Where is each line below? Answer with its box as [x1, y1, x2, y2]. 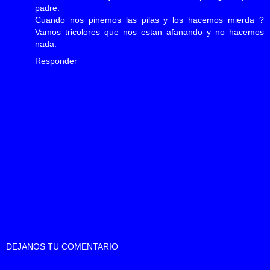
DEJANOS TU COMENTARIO [6, 241, 118, 251]
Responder [35, 56, 77, 66]
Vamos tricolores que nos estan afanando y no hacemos [35, 27, 264, 37]
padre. [35, 3, 60, 13]
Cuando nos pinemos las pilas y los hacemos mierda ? [35, 15, 264, 25]
